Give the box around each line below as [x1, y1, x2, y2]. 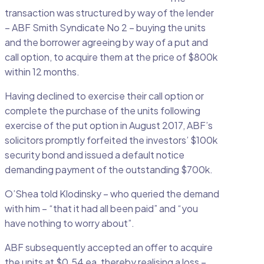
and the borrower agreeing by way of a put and [5, 36, 208, 49]
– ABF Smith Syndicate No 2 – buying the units [5, 21, 206, 34]
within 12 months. [5, 65, 80, 78]
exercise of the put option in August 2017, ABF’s [5, 119, 213, 132]
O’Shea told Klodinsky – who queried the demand [5, 187, 219, 200]
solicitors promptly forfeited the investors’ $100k [5, 134, 217, 147]
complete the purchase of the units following [5, 104, 200, 117]
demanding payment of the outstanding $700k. [5, 163, 213, 176]
